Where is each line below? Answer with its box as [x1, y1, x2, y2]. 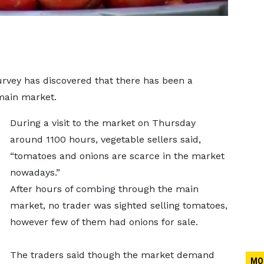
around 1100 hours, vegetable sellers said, [9, 134, 201, 145]
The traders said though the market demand [9, 249, 214, 260]
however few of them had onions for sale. [9, 216, 198, 227]
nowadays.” [9, 167, 60, 178]
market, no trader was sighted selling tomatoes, [9, 200, 227, 211]
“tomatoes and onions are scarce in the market [9, 150, 225, 161]
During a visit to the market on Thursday [9, 117, 196, 128]
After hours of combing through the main [9, 183, 199, 194]
